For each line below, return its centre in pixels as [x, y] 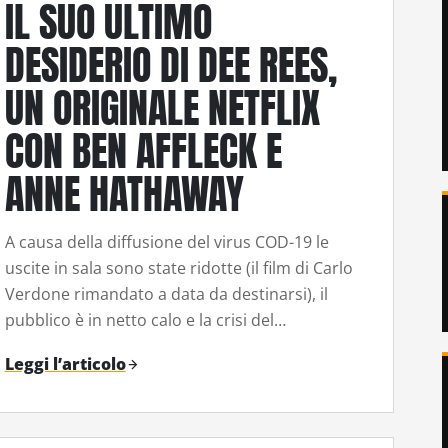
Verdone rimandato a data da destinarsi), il [166, 293]
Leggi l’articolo [65, 364]
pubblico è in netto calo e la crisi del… [145, 319]
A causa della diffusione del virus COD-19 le [166, 241]
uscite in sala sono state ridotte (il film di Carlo [178, 267]
